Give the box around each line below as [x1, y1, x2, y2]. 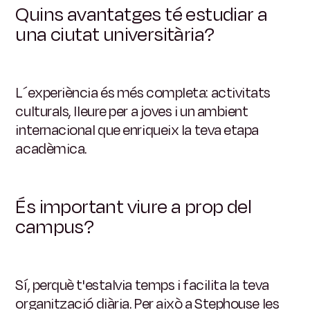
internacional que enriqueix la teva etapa [15, 120, 259, 141]
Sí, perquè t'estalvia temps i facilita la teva [15, 275, 269, 296]
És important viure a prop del [15, 193, 252, 221]
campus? [15, 213, 94, 241]
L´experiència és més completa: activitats [15, 82, 271, 104]
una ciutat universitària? [15, 21, 215, 49]
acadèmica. [15, 138, 86, 160]
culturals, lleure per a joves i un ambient [15, 101, 248, 122]
